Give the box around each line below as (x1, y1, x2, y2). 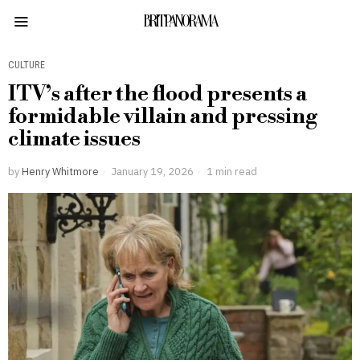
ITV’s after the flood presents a (8, 81, 307, 107)
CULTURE (8, 59, 45, 71)
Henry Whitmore (22, 165, 99, 178)
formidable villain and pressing (8, 104, 317, 129)
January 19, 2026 (109, 165, 194, 178)
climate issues (8, 126, 141, 152)
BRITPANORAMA (143, 12, 217, 31)
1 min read (204, 165, 257, 178)
